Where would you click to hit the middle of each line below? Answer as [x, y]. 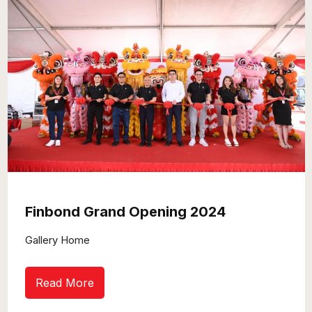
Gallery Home [58, 240]
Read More [65, 283]
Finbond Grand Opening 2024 [126, 212]
